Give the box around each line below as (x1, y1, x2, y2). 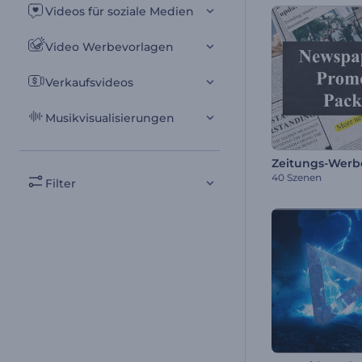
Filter (45, 176, 76, 191)
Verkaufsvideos (45, 75, 133, 90)
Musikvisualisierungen (45, 111, 175, 125)
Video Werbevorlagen (45, 40, 174, 54)
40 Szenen (271, 171, 322, 183)
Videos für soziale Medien (45, 4, 194, 19)
